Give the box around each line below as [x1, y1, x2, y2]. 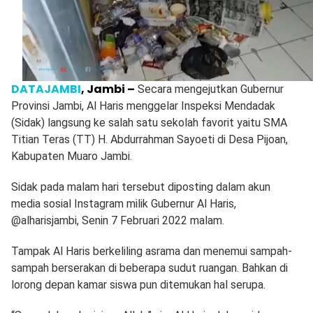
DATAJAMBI [11, 81, 81, 98]
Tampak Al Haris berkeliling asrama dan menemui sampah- [11, 245, 292, 259]
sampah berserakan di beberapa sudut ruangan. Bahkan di [11, 261, 288, 275]
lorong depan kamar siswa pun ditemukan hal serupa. [11, 278, 265, 292]
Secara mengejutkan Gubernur [138, 82, 284, 96]
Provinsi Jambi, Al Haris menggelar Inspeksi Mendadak [11, 99, 275, 113]
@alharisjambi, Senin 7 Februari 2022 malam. [11, 214, 224, 228]
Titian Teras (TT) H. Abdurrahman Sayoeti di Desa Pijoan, [11, 133, 288, 147]
